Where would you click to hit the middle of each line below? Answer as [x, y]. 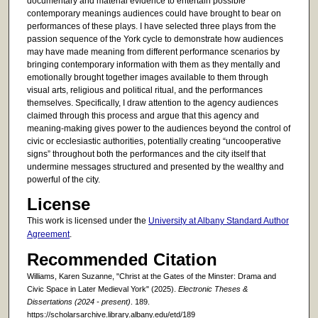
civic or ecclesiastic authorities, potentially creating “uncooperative [154, 141]
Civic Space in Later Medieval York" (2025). [102, 289]
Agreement [48, 235]
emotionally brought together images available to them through [147, 77]
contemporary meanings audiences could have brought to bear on [154, 13]
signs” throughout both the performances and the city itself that [146, 154]
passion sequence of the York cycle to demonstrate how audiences [155, 39]
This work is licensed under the [87, 221]
